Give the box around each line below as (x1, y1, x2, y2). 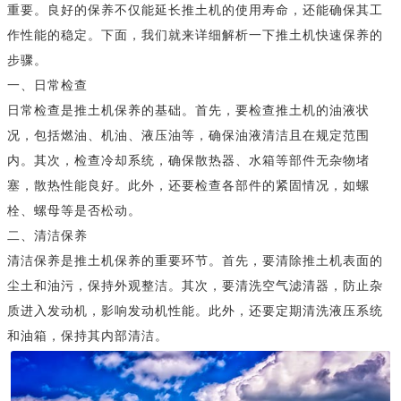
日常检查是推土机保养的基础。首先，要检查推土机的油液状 (7, 103, 370, 117)
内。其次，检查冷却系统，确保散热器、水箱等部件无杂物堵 (7, 153, 370, 167)
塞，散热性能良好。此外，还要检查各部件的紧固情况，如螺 (7, 178, 370, 192)
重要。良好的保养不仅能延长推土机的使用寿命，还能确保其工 (7, 3, 383, 17)
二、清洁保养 (7, 228, 88, 243)
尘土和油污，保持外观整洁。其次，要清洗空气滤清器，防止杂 (7, 278, 383, 293)
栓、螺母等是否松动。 (7, 203, 141, 218)
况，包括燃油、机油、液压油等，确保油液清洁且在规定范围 (7, 128, 370, 142)
